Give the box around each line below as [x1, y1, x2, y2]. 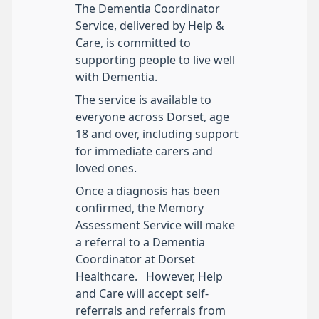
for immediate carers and [75, 145, 213, 157]
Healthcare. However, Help [75, 271, 223, 283]
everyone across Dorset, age [75, 111, 229, 123]
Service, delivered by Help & [75, 20, 224, 32]
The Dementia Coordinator [75, 3, 220, 15]
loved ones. [75, 162, 137, 174]
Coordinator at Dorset [75, 253, 195, 266]
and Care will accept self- [75, 288, 209, 300]
